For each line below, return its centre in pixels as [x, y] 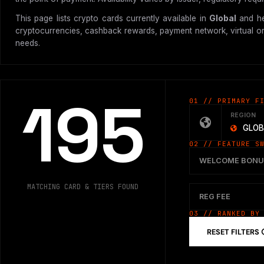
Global [223, 19]
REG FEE [215, 197]
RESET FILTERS [234, 232]
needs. [28, 43]
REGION [243, 115]
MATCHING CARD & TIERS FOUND [83, 187]
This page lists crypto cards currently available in [113, 19]
